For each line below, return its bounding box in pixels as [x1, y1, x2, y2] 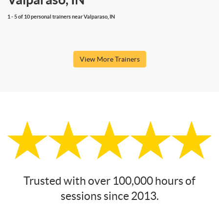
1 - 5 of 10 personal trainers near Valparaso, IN [7, 13, 115, 20]
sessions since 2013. [60, 190, 159, 203]
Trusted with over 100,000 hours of [23, 175, 196, 188]
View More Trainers [79, 55, 140, 63]
